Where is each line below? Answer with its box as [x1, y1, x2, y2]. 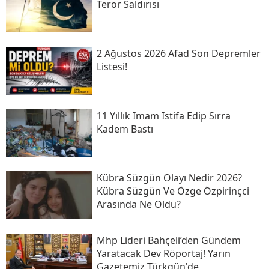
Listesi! [96, 60, 127, 74]
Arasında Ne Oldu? [96, 198, 181, 211]
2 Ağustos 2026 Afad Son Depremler [96, 47, 261, 61]
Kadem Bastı [96, 122, 153, 136]
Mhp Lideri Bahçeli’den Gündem [96, 234, 241, 247]
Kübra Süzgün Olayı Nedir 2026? [96, 171, 242, 185]
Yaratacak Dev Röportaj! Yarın [96, 247, 231, 261]
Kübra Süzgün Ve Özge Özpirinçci [96, 184, 249, 198]
